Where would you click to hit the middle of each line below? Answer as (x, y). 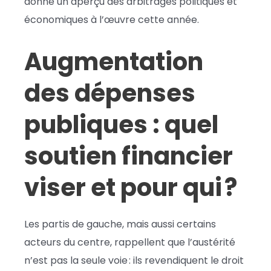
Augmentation (114, 61)
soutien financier (129, 156)
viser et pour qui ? (131, 187)
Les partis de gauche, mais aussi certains (120, 224)
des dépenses (110, 93)
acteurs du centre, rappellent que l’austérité (130, 242)
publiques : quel (121, 124)
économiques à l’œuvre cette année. (112, 19)
